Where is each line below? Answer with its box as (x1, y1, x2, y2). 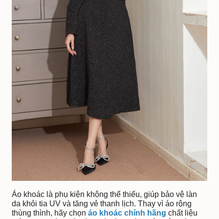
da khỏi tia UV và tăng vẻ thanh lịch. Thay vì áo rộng (12, 199, 192, 208)
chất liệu (166, 209, 197, 218)
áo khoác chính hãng (88, 209, 166, 218)
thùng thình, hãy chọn (12, 209, 88, 218)
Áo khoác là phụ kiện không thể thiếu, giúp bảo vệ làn (12, 190, 197, 199)
